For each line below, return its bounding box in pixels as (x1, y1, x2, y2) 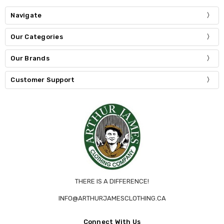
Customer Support (10, 75, 75, 83)
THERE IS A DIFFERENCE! (75, 177, 149, 185)
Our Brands (10, 54, 49, 62)
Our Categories (10, 33, 63, 41)
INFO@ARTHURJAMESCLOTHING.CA (58, 194, 166, 202)
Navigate (10, 11, 42, 19)
